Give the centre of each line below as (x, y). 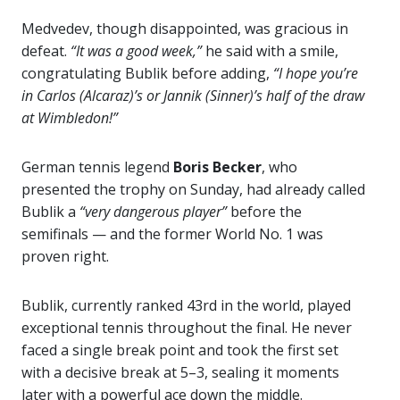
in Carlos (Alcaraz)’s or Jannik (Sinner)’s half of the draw (193, 96)
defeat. (46, 51)
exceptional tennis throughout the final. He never (187, 328)
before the (264, 212)
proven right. (65, 257)
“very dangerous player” (151, 212)
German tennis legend (97, 167)
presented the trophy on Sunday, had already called (193, 190)
